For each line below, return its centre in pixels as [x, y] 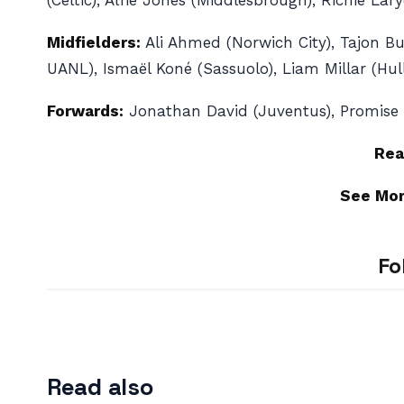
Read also [100, 387]
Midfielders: [94, 42]
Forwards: [85, 111]
